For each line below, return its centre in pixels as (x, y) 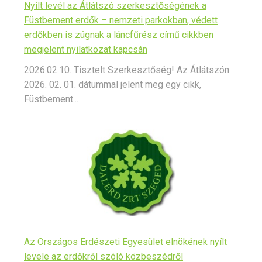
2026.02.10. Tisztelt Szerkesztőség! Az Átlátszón (127, 70)
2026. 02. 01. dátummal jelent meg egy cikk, (113, 85)
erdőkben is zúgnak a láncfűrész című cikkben (119, 35)
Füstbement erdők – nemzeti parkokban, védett (121, 20)
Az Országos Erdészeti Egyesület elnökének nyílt (125, 242)
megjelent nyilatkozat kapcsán (86, 50)
